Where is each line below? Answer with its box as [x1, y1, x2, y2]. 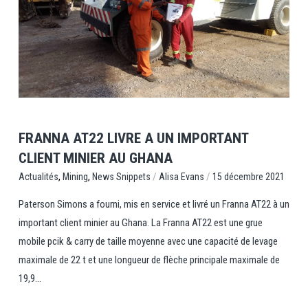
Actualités [18, 171, 58, 183]
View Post [133, 58, 175, 71]
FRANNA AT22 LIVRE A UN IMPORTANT [18, 130, 248, 147]
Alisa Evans [158, 170, 204, 182]
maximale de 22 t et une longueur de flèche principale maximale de [18, 254, 280, 267]
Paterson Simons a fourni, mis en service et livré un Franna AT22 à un [18, 198, 289, 211]
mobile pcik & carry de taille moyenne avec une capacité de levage [18, 235, 278, 248]
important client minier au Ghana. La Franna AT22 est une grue [18, 217, 263, 230]
